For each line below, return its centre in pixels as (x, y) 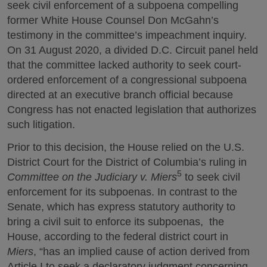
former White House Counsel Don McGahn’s (113, 20)
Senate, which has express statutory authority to (121, 207)
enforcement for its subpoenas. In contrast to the (122, 192)
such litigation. (41, 124)
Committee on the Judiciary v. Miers (92, 177)
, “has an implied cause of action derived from (142, 252)
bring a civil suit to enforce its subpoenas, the (116, 222)
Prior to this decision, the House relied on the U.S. (126, 147)
